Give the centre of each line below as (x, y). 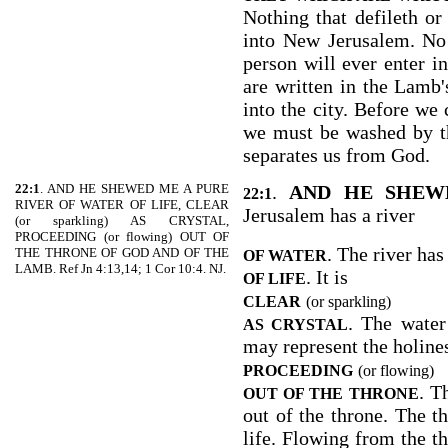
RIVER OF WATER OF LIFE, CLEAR (122, 204)
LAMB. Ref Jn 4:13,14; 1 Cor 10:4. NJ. (120, 268)
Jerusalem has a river (329, 215)
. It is (327, 277)
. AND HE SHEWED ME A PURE (134, 188)
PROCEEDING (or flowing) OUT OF (122, 236)
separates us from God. (336, 155)
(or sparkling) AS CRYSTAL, (122, 220)
